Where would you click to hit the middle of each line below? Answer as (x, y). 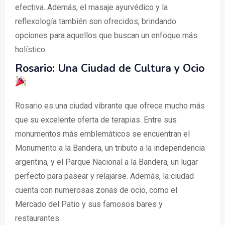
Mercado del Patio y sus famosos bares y (89, 204)
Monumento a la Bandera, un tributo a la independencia (110, 148)
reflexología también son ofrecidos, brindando (96, 22)
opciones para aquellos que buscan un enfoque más (106, 36)
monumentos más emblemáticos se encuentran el (102, 134)
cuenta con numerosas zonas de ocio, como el (96, 190)
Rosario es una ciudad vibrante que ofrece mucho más (110, 106)
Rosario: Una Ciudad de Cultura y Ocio (110, 69)
